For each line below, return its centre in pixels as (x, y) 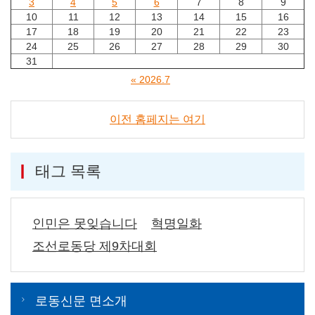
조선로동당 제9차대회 (95, 246)
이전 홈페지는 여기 (157, 119)
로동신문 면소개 (81, 301)
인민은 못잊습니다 (85, 223)
